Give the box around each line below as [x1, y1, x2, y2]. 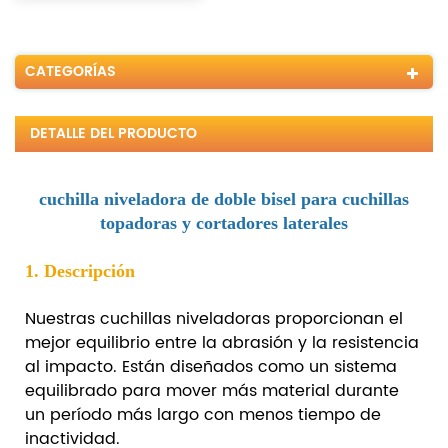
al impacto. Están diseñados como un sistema [25, 353, 397, 380]
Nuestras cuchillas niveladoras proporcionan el [25, 305, 403, 332]
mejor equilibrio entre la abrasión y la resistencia [25, 329, 419, 356]
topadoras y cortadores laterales [100, 212, 348, 233]
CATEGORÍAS [25, 59, 116, 83]
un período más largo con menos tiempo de [25, 401, 381, 428]
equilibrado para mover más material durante [25, 377, 399, 404]
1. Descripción [25, 260, 135, 281]
